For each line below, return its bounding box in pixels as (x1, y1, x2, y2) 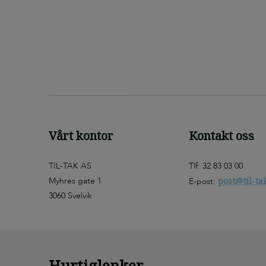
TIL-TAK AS (49, 160, 91, 172)
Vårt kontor (49, 128, 113, 144)
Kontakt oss (189, 128, 254, 144)
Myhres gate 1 (49, 175, 102, 187)
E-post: (189, 176, 218, 188)
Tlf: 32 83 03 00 (189, 160, 243, 172)
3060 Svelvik (49, 190, 92, 202)
